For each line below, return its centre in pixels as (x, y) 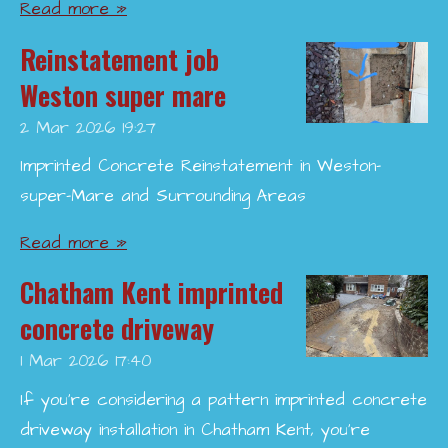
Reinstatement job (119, 59)
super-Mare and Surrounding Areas (163, 196)
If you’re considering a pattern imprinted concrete (223, 400)
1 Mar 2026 (64, 362)
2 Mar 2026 (67, 128)
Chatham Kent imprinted (151, 293)
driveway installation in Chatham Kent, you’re (195, 430)
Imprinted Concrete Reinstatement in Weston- (200, 166)
